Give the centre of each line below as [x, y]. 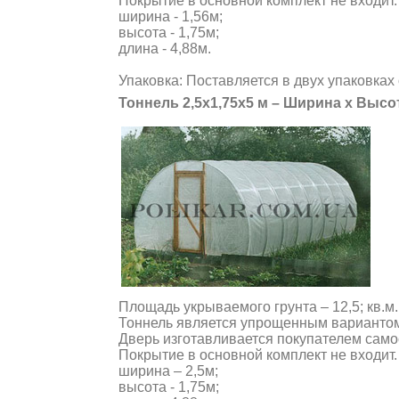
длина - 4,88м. [165, 49]
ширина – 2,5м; [168, 371]
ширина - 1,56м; [171, 16]
